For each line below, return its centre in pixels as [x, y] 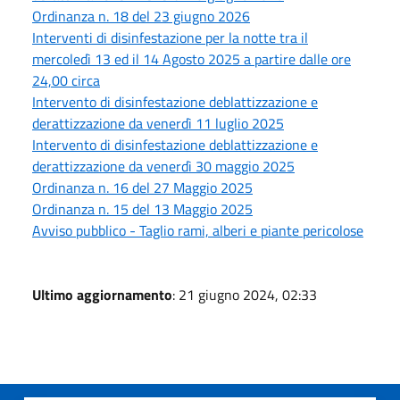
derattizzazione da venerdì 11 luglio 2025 [158, 124]
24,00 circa [66, 81]
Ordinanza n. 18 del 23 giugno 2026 [141, 17]
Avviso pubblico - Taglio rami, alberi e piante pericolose [198, 231]
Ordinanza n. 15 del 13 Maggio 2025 [142, 209]
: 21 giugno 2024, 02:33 [245, 295]
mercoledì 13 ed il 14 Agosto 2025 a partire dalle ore [192, 59]
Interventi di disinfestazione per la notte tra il [170, 38]
